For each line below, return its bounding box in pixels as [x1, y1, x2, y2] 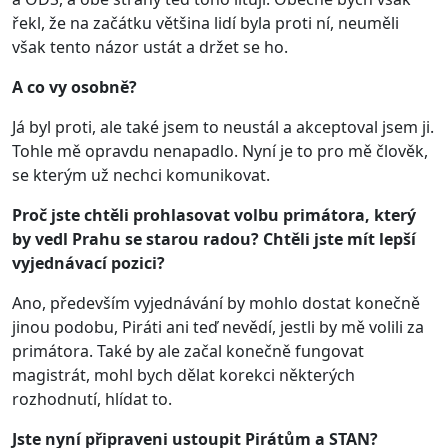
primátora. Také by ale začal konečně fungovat [12, 339, 364, 362]
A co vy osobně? [12, 75, 137, 98]
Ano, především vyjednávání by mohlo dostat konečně [12, 291, 420, 314]
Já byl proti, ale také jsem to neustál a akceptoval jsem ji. [12, 115, 434, 138]
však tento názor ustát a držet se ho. [12, 35, 288, 58]
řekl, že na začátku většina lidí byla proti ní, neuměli [12, 11, 399, 34]
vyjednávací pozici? [12, 251, 165, 274]
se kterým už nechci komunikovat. [12, 163, 270, 186]
